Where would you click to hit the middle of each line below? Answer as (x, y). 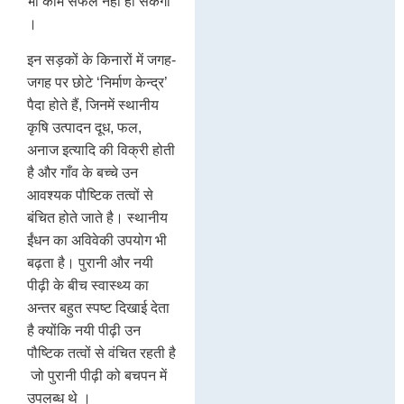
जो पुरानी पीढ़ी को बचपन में (97, 375)
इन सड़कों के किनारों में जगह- (101, 60)
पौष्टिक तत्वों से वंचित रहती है (101, 353)
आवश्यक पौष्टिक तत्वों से (90, 195)
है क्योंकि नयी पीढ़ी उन (84, 330)
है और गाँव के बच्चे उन (83, 172)
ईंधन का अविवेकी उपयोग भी (97, 240)
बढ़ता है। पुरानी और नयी (90, 262)
